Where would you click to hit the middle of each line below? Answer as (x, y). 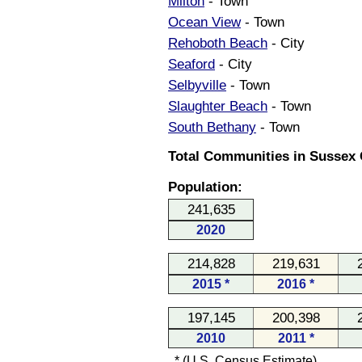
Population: (205, 187)
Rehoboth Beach (218, 43)
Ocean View (204, 22)
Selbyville (197, 85)
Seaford (192, 64)
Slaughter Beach (218, 106)
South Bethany (212, 127)
